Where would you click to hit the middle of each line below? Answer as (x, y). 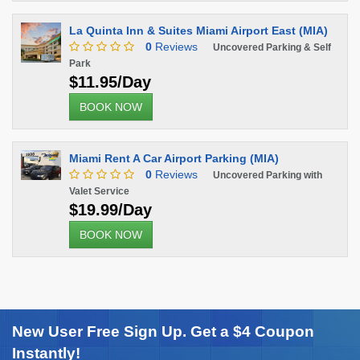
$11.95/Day (110, 82)
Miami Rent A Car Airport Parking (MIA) (174, 158)
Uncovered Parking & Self (272, 47)
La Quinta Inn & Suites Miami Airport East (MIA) (198, 31)
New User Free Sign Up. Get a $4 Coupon (163, 331)
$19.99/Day (110, 210)
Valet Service (99, 191)
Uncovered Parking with (268, 175)
